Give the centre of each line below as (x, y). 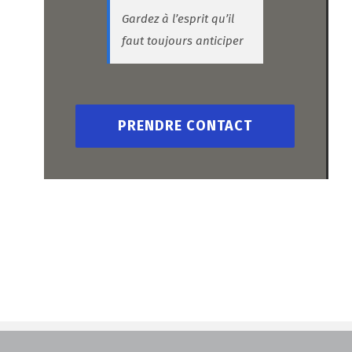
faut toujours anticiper (183, 41)
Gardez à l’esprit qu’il (178, 19)
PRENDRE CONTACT (185, 126)
